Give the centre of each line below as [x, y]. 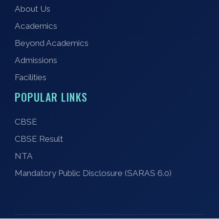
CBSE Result [39, 139]
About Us [33, 9]
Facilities [31, 77]
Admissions [36, 60]
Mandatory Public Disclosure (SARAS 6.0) [93, 173]
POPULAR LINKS [51, 97]
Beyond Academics [52, 43]
